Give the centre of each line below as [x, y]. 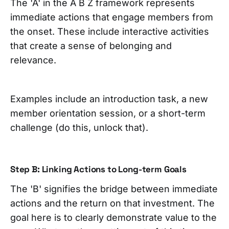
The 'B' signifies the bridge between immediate [114, 189]
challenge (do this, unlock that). [81, 127]
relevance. [33, 60]
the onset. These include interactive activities [110, 31]
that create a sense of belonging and [91, 45]
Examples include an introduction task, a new [109, 99]
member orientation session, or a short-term [108, 113]
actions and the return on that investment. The [112, 203]
